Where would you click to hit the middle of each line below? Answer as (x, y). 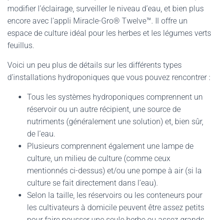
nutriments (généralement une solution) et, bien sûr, (115, 122)
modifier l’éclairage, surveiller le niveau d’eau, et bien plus (106, 9)
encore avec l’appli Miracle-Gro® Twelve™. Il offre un (97, 21)
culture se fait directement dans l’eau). (93, 183)
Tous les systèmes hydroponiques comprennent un (115, 97)
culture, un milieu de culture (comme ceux (99, 158)
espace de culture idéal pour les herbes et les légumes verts (109, 33)
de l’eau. (41, 134)
